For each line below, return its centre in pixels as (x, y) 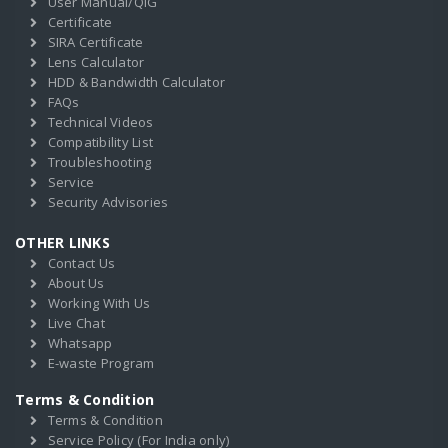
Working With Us (99, 303)
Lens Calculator (96, 62)
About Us (76, 283)
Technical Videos (100, 122)
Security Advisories (108, 202)
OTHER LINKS (62, 242)
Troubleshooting (99, 162)
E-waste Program (101, 363)
